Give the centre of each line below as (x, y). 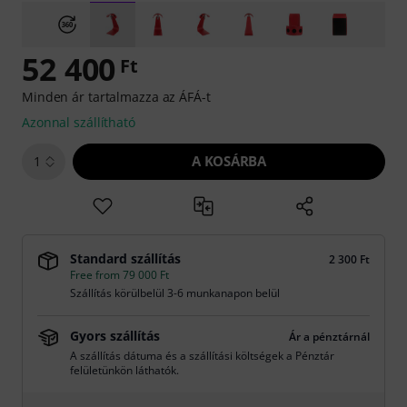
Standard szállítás (125, 258)
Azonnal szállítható (79, 122)
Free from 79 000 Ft (119, 275)
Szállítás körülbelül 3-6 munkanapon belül (175, 293)
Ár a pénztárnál (329, 337)
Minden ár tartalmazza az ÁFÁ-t (116, 97)
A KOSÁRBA (229, 161)
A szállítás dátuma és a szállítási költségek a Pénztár (202, 356)
